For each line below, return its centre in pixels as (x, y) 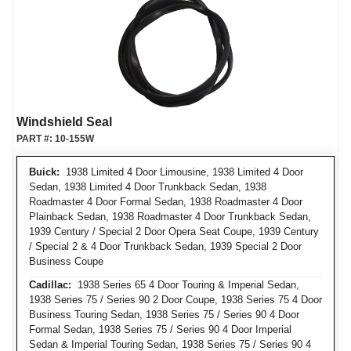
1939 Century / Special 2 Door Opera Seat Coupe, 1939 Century (174, 232)
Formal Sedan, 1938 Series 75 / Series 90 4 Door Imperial (160, 329)
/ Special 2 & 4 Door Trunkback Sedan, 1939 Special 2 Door (165, 246)
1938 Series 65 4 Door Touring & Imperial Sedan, (185, 285)
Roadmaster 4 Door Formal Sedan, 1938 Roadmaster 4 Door (166, 202)
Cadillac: (50, 285)
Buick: (44, 172)
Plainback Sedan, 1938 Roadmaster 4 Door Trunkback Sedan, (170, 217)
